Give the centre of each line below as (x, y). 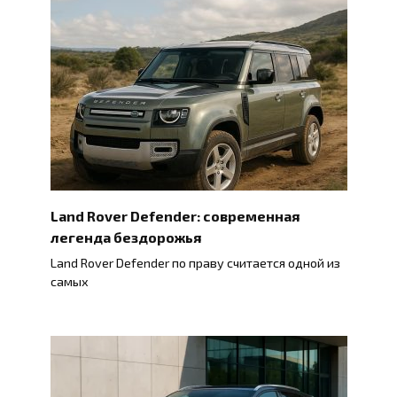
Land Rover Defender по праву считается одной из (195, 262)
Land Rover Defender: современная (175, 215)
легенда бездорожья (125, 237)
